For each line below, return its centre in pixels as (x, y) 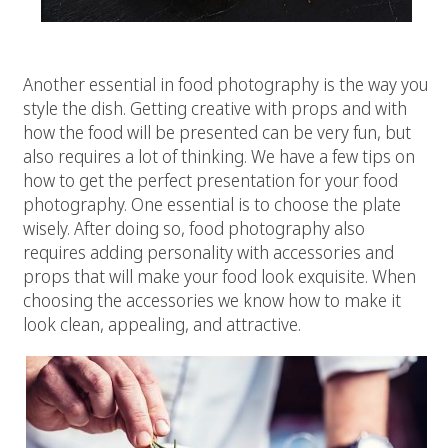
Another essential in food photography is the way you (225, 83)
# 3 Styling (68, 56)
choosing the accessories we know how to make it (212, 299)
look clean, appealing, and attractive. (162, 323)
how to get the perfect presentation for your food (210, 179)
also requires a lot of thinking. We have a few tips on (219, 155)
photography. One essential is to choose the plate (212, 203)
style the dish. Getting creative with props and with (215, 107)
